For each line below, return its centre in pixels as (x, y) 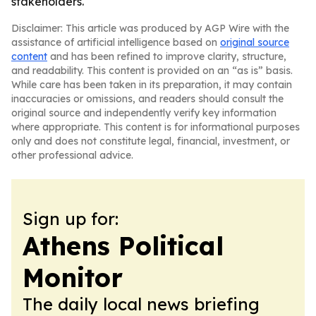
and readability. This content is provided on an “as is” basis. (152, 71)
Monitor (73, 278)
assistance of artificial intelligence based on (116, 42)
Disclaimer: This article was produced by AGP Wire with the (150, 28)
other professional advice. (72, 155)
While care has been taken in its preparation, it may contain (152, 85)
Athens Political (123, 246)
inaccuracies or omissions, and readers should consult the (147, 99)
